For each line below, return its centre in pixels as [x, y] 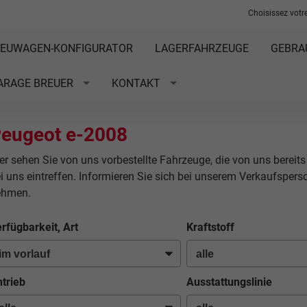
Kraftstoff [210, 227]
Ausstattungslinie [229, 282]
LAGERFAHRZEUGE [201, 48]
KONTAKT [136, 83]
